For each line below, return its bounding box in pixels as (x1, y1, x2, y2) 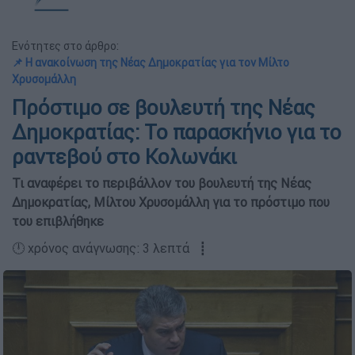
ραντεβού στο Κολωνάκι (12, 144, 237, 170)
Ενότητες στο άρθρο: (12, 39, 119, 53)
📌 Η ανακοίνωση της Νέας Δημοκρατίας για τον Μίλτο (12, 55, 289, 70)
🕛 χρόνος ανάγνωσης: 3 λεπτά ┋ (12, 240, 207, 256)
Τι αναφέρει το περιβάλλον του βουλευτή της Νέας (12, 175, 311, 191)
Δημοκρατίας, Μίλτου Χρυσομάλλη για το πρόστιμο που (12, 194, 330, 210)
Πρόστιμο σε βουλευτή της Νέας (12, 95, 315, 120)
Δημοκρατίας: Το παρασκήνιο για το (12, 120, 342, 145)
